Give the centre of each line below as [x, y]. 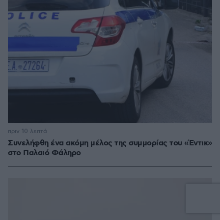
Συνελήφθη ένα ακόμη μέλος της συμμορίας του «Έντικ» [110, 143]
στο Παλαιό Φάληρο [44, 153]
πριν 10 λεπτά [27, 132]
